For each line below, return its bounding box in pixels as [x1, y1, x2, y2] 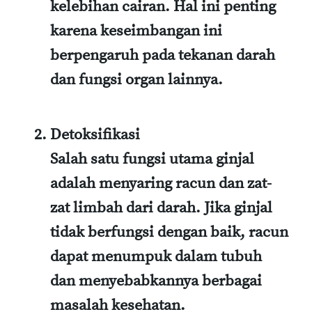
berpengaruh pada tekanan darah [50, 46, 275, 65]
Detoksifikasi [50, 125, 140, 145]
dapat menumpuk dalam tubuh [50, 247, 262, 267]
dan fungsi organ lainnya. [50, 70, 223, 90]
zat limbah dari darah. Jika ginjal [50, 198, 272, 218]
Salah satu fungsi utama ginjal [50, 150, 254, 169]
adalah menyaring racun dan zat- [50, 174, 272, 194]
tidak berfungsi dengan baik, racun [50, 223, 288, 242]
